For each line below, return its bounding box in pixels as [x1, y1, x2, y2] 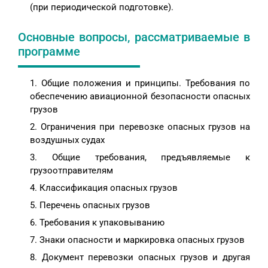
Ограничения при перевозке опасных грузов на [41, 121, 251, 133]
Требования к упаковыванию [39, 217, 165, 229]
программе [18, 44, 80, 59]
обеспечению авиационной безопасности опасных [30, 91, 250, 102]
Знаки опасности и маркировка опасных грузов [39, 234, 245, 246]
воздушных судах [30, 135, 105, 146]
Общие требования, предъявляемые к [51, 152, 250, 163]
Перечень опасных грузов [39, 200, 150, 211]
